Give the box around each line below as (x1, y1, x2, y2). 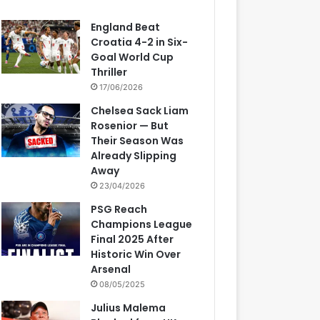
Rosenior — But (91, 119, 169, 133)
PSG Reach (91, 202, 148, 216)
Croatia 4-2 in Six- (91, 35, 189, 49)
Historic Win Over (91, 247, 181, 261)
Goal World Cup (91, 50, 174, 64)
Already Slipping (91, 149, 177, 163)
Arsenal (91, 262, 131, 276)
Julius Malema (91, 301, 166, 315)
